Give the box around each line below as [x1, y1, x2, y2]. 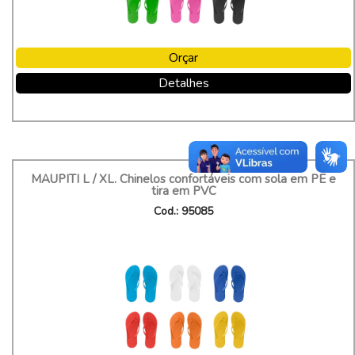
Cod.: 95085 [154, 204, 213, 219]
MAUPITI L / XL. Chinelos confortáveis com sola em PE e [31, 171, 336, 187]
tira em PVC [151, 183, 216, 199]
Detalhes [158, 74, 209, 92]
